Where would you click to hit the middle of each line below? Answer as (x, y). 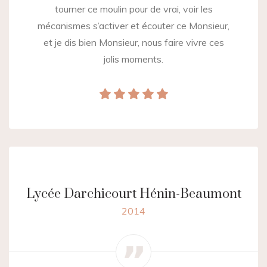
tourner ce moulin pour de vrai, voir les (133, 9)
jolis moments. (133, 59)
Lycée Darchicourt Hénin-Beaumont (133, 194)
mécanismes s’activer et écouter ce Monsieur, (133, 26)
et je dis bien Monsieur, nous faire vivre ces (133, 43)
